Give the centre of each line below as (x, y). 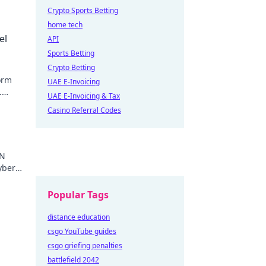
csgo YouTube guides (82, 231)
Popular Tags (78, 195)
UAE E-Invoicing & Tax (84, 96)
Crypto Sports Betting (83, 10)
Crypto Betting (71, 67)
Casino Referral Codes (84, 110)
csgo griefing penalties (85, 246)
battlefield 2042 (73, 260)
